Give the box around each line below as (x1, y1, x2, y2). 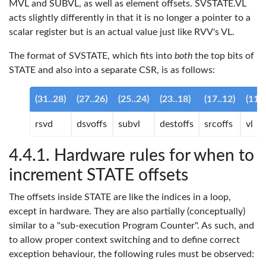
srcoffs (204, 119, 233, 129)
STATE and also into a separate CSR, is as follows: (9, 65, 215, 75)
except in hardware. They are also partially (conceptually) (9, 207, 245, 216)
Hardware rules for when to (54, 147, 254, 164)
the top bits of (192, 51, 254, 61)
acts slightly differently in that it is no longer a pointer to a (9, 13, 251, 23)
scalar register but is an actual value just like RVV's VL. (9, 27, 235, 37)
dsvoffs (77, 119, 107, 129)
